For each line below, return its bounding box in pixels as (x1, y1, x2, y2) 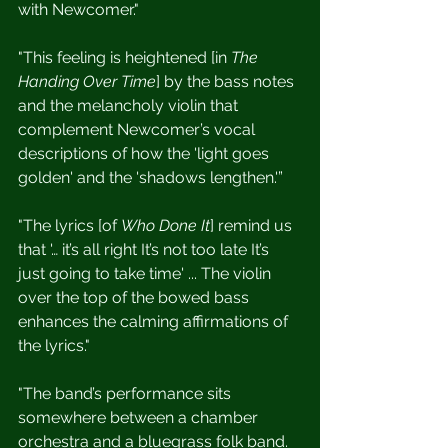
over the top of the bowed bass (18, 287, 253, 307)
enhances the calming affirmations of (18, 311, 292, 331)
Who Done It (121, 215, 210, 235)
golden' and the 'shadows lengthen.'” (18, 167, 283, 187)
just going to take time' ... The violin (18, 263, 275, 283)
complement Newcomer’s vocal (18, 119, 259, 139)
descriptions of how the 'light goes (18, 143, 273, 163)
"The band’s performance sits (18, 383, 235, 403)
